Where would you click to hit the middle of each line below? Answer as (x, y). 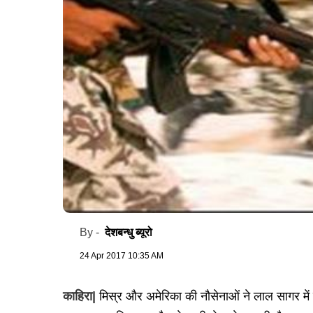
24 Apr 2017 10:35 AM (122, 256)
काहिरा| (81, 297)
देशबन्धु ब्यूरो (129, 233)
